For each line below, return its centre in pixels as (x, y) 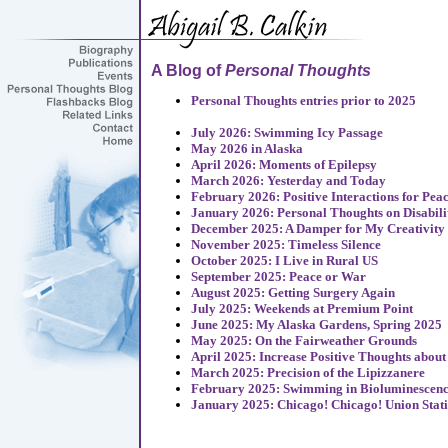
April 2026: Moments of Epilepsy (284, 164)
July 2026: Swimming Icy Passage (287, 132)
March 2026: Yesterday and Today (288, 180)
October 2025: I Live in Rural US (284, 260)
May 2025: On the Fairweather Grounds (304, 340)
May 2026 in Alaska (247, 148)
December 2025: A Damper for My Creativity (318, 228)
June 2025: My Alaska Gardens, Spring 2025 (316, 324)
